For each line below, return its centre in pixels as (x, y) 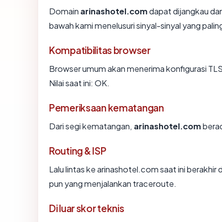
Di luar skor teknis (87, 208)
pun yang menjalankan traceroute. (113, 184)
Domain (65, 11)
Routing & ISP (78, 151)
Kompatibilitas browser (100, 50)
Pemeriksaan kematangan (107, 108)
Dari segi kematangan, (91, 126)
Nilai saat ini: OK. (79, 83)
